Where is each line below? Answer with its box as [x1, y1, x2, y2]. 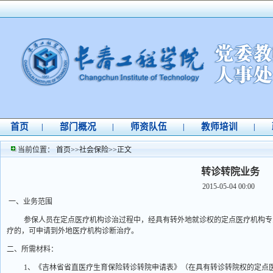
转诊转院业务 [201, 166, 260, 177]
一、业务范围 [9, 197, 52, 206]
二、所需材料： [7, 245, 58, 253]
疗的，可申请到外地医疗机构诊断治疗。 [7, 227, 138, 235]
